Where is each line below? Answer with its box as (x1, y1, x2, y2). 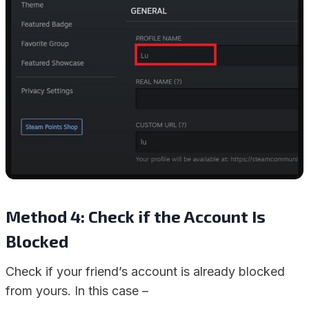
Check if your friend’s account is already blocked (6, 264, 285, 279)
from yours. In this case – (6, 283, 148, 298)
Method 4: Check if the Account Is (6, 206, 266, 226)
